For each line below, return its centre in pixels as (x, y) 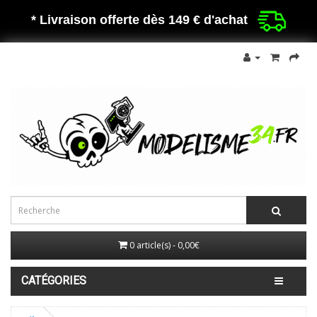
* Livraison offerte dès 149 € (116, 20)
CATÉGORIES (54, 281)
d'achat (227, 20)
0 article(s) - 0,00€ (164, 246)
